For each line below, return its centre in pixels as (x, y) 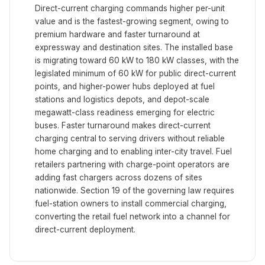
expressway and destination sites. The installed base (134, 48)
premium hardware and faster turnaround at (117, 35)
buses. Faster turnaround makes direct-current (123, 126)
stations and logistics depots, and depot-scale (122, 100)
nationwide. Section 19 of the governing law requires (135, 191)
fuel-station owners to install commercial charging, (131, 204)
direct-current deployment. (85, 230)
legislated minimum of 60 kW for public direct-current (135, 74)
